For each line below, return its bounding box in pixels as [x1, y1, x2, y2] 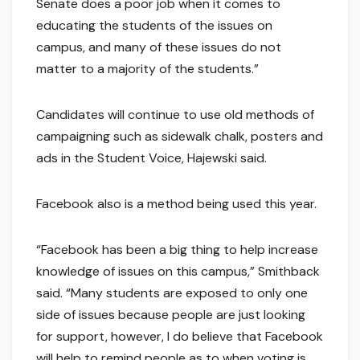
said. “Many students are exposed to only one [36, 284, 308, 302]
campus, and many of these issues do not [36, 39, 281, 56]
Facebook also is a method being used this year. [36, 195, 317, 213]
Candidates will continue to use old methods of [36, 106, 314, 124]
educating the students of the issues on [36, 17, 272, 35]
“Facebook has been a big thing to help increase [36, 241, 318, 259]
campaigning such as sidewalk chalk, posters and [36, 128, 323, 145]
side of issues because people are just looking [36, 306, 305, 324]
